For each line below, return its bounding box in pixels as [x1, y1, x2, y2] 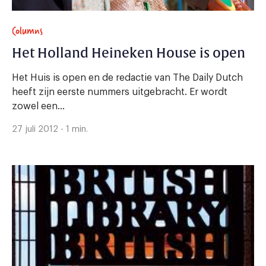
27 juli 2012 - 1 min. [12, 125, 88, 134]
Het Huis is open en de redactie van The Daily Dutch [12, 73, 243, 83]
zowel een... [12, 102, 65, 112]
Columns [12, 22, 43, 40]
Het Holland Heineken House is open [12, 45, 245, 62]
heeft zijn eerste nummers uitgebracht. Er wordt [12, 87, 227, 97]
